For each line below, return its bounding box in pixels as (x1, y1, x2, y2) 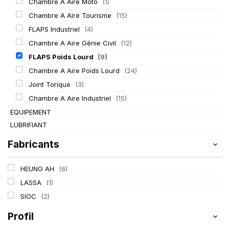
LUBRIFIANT (10, 121, 47, 129)
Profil (8, 210, 34, 222)
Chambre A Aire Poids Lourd (28, 66, 122, 75)
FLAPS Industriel (28, 25, 82, 33)
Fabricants (8, 138, 59, 150)
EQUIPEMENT (10, 108, 51, 116)
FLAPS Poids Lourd (28, 53, 95, 61)
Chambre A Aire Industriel (28, 94, 113, 102)
